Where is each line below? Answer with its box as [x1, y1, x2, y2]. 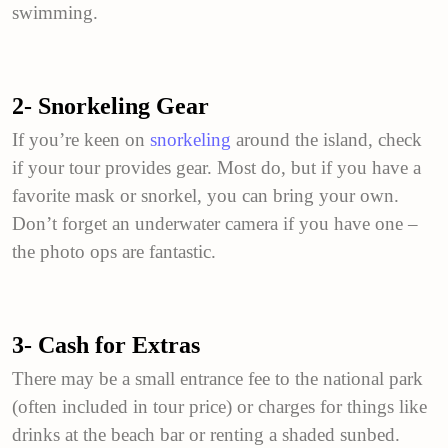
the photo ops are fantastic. [12, 240, 216, 262]
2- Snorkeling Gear [12, 92, 209, 119]
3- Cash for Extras [12, 331, 200, 358]
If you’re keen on [12, 128, 150, 150]
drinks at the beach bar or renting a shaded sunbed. [12, 423, 400, 445]
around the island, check [236, 128, 422, 150]
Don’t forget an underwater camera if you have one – [12, 212, 418, 234]
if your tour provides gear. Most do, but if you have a [12, 156, 421, 178]
